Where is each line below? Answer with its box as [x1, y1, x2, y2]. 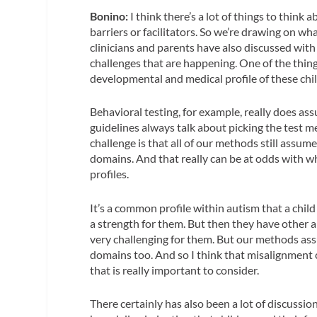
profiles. [90, 167, 129, 181]
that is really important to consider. [90, 263, 260, 277]
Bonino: [90, 8, 129, 23]
